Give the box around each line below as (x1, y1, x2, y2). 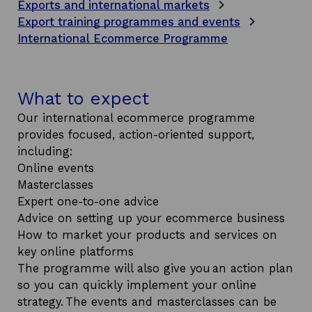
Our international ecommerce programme (17, 111, 255, 125)
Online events (17, 162, 94, 175)
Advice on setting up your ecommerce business (17, 212, 285, 225)
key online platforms (17, 245, 134, 258)
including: (17, 145, 73, 158)
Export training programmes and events (17, 15, 240, 29)
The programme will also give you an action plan (17, 262, 293, 275)
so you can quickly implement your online (17, 279, 256, 292)
